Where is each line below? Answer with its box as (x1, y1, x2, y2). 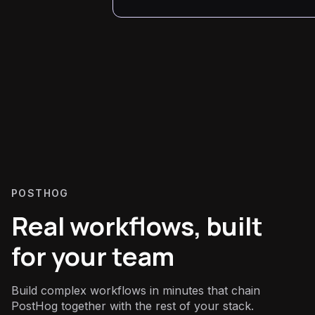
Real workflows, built (11, 208, 263, 243)
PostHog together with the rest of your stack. (11, 298, 254, 313)
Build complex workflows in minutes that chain (11, 283, 260, 297)
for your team (11, 238, 174, 274)
